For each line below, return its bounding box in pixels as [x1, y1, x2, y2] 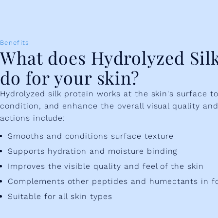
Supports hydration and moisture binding [8, 146, 178, 156]
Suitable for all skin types [8, 191, 112, 201]
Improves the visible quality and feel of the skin [8, 161, 204, 171]
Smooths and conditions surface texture [8, 131, 174, 141]
